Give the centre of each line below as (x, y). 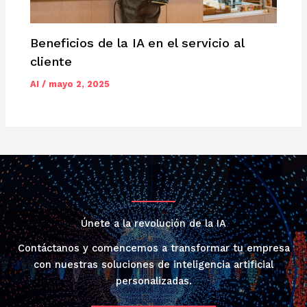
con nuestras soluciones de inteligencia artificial (153, 265)
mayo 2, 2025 (79, 84)
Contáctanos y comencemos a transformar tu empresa (153, 248)
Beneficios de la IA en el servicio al (137, 42)
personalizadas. (153, 281)
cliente (51, 61)
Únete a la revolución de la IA (153, 224)
